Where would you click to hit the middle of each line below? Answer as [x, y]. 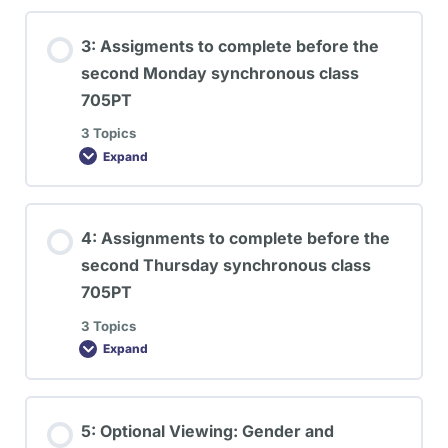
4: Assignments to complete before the [235, 238]
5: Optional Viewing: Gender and [207, 430]
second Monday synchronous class [220, 72]
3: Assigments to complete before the [230, 45]
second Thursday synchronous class [226, 265]
